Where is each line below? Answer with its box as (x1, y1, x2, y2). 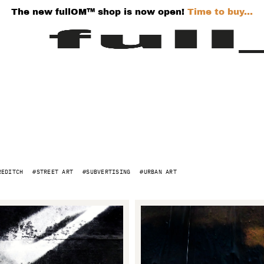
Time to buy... (187, 7, 253, 16)
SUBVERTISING (86, 168, 131, 176)
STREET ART (36, 168, 73, 176)
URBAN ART (143, 168, 177, 176)
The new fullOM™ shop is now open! (11, 7, 184, 16)
